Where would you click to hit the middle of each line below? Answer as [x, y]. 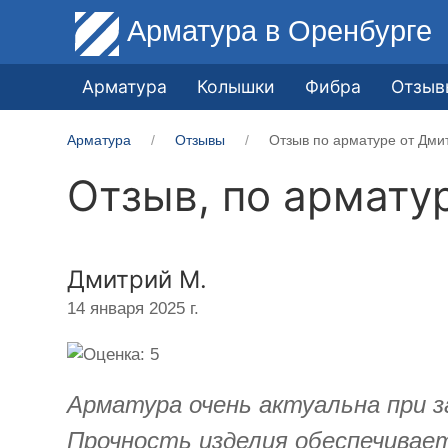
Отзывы [200, 139]
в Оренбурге [349, 30]
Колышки [236, 86]
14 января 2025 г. [133, 308]
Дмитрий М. [137, 279]
